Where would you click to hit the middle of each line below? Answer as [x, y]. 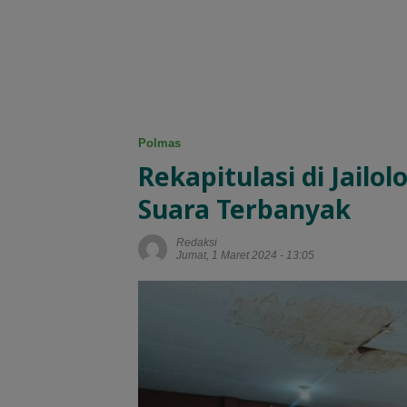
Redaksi [197, 243]
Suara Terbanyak [244, 209]
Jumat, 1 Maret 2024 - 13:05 [245, 256]
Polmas [159, 144]
